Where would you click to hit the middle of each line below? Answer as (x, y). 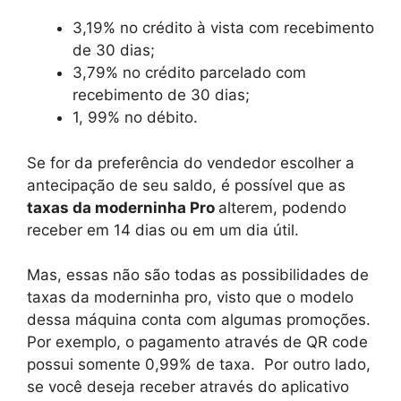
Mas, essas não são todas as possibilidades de (198, 275)
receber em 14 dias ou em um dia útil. (163, 230)
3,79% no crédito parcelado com (189, 73)
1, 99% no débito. (135, 117)
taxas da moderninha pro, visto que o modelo (190, 297)
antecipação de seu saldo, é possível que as (186, 185)
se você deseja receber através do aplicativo (188, 387)
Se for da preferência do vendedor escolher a (191, 162)
